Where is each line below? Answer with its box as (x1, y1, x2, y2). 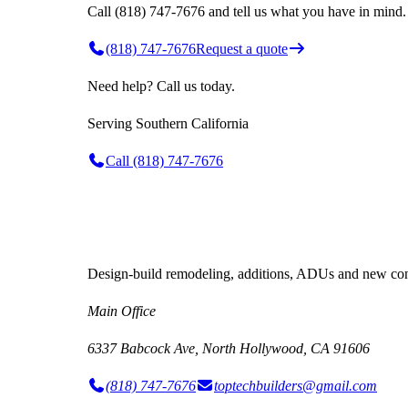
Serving (87, 116, 136, 132)
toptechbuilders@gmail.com (214, 378, 377, 394)
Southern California (136, 116, 249, 132)
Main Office (87, 303, 156, 320)
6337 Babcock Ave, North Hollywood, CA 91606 (87, 341, 370, 357)
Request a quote (196, 41, 288, 57)
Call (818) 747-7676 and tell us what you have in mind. (87, 4, 406, 20)
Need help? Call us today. (87, 78, 235, 95)
